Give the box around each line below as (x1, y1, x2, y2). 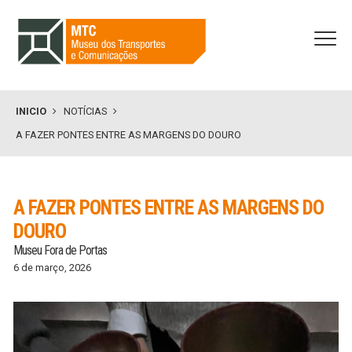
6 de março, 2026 (13, 261, 91, 273)
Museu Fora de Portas (13, 242, 107, 258)
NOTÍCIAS (63, 105, 107, 118)
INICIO (16, 105, 46, 118)
